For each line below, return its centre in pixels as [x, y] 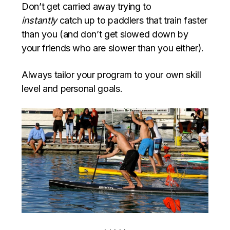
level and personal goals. [72, 89]
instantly [39, 21]
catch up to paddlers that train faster [132, 21]
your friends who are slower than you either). [113, 48]
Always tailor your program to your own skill [111, 75]
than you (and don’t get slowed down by [105, 34]
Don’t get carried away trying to [87, 7]
